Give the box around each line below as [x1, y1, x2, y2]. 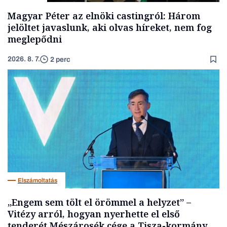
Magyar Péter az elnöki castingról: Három [8, 10, 200, 22]
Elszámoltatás [18, 176, 57, 184]
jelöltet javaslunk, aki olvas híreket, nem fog [8, 21, 212, 34]
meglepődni [8, 33, 62, 46]
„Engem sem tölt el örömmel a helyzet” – [8, 196, 191, 209]
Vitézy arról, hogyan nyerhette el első [8, 208, 180, 220]
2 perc [50, 55, 70, 63]
